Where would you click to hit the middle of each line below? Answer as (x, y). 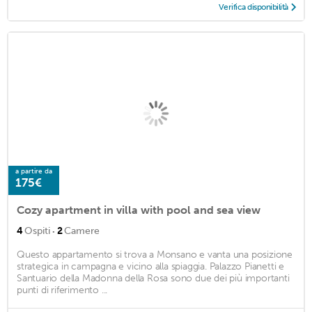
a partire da (34, 172)
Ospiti (37, 231)
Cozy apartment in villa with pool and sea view (139, 210)
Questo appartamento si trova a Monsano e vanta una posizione (155, 255)
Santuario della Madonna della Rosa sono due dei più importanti (153, 279)
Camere (82, 231)
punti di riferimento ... (62, 290)
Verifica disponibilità (253, 7)
